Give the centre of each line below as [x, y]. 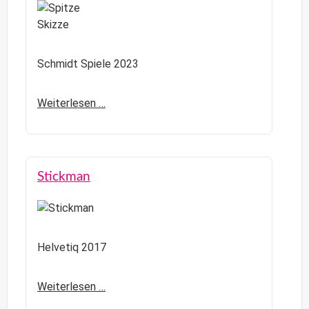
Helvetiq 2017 [72, 248]
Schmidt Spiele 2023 [88, 64]
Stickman [64, 177]
